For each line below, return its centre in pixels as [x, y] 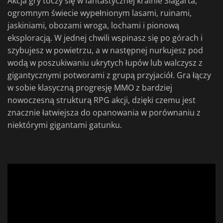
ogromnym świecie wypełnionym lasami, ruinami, [100, 13]
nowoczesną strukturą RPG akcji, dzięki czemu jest [102, 100]
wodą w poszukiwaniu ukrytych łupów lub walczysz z [105, 63]
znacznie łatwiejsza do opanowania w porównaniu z [104, 113]
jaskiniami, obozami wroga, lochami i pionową [93, 26]
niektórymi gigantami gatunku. [65, 125]
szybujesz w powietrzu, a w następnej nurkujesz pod [105, 51]
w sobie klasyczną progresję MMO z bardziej [90, 88]
